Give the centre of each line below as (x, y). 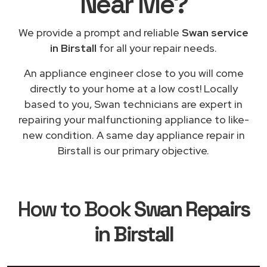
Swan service (215, 32)
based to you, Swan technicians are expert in (133, 104)
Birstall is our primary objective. (133, 150)
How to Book (76, 209)
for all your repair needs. (157, 48)
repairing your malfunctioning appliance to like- (133, 119)
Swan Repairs (192, 209)
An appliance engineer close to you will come (133, 73)
